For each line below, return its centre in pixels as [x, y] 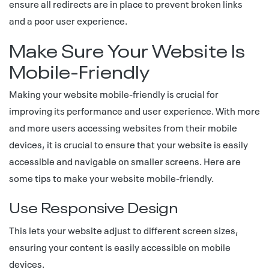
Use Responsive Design [93, 206]
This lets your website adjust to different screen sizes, [124, 230]
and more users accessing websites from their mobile [123, 127]
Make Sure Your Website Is [127, 49]
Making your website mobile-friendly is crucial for [114, 94]
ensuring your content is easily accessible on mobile [120, 247]
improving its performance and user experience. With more [134, 110]
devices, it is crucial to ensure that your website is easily [128, 144]
